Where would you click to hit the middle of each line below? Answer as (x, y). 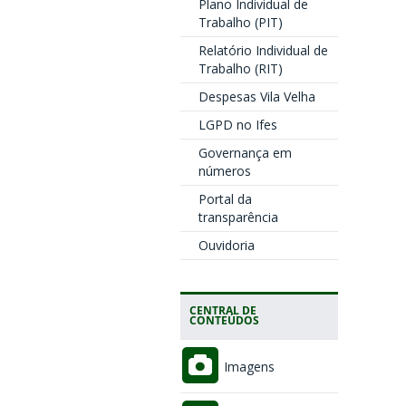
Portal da (225, 199)
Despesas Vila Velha (256, 97)
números (224, 171)
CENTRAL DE (222, 310)
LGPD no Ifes (237, 125)
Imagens (247, 367)
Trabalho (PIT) (240, 22)
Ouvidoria (226, 245)
